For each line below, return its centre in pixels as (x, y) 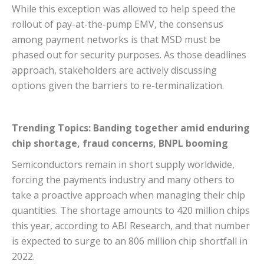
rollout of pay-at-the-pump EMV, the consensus (118, 24)
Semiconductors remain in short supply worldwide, (123, 165)
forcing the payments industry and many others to (123, 180)
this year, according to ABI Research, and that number (131, 226)
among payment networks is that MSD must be (116, 40)
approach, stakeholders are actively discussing (114, 70)
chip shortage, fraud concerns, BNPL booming (120, 143)
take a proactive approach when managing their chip (128, 195)
